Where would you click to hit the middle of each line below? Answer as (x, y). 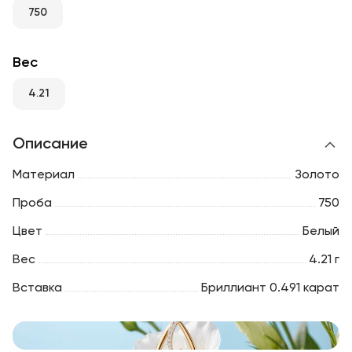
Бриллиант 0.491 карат (270, 288)
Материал (44, 175)
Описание (50, 144)
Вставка (37, 288)
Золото (317, 175)
